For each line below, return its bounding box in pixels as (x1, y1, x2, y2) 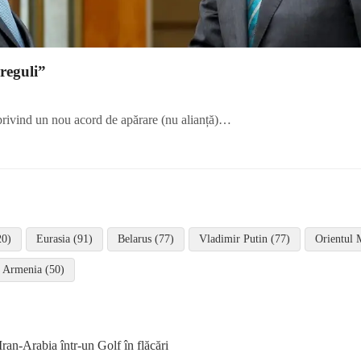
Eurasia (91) (36, 232, 93, 245)
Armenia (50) (2, 263, 64, 276)
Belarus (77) (118, 232, 174, 245)
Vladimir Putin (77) (199, 232, 290, 245)
